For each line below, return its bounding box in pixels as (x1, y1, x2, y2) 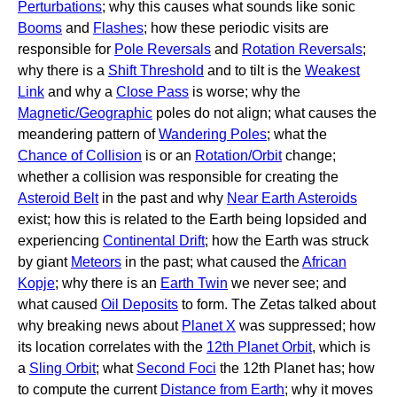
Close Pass (116, 84, 189, 99)
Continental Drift (103, 233, 205, 248)
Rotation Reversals (242, 42, 362, 57)
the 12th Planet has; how (216, 361, 375, 376)
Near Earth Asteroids (227, 191, 357, 206)
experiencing (18, 233, 103, 248)
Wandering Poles (159, 127, 267, 142)
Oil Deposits (101, 297, 178, 312)
